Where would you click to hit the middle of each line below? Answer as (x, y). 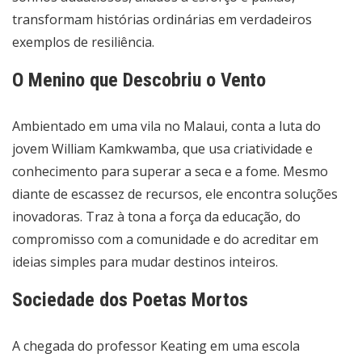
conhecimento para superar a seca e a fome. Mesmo (170, 172)
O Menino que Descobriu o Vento (139, 80)
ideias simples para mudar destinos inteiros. (145, 262)
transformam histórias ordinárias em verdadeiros (162, 20)
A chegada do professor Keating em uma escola (156, 346)
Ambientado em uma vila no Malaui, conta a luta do (166, 126)
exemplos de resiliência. (83, 42)
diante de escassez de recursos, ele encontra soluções (175, 194)
